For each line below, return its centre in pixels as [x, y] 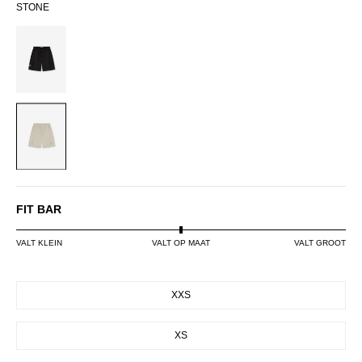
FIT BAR [39, 210]
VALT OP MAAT [181, 243]
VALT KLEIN [39, 243]
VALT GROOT [320, 243]
